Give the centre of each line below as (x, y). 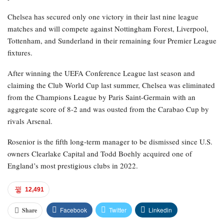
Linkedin (160, 210)
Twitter (118, 210)
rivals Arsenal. (30, 121)
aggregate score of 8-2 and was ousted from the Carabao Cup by (108, 109)
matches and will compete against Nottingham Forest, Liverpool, (108, 29)
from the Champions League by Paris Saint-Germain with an (101, 97)
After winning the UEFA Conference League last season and (101, 73)
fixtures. (20, 53)
